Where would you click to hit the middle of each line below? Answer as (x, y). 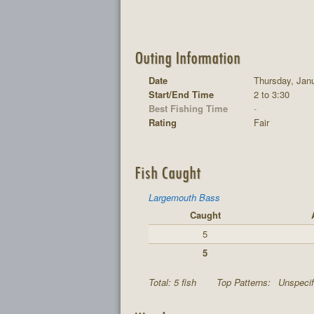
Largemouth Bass (184, 197)
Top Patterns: (245, 282)
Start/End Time (181, 94)
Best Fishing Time (188, 108)
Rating (163, 122)
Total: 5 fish (174, 282)
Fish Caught (167, 172)
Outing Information (187, 57)
